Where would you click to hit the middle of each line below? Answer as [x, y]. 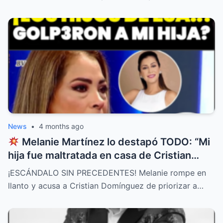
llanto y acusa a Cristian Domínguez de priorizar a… [106, 186]
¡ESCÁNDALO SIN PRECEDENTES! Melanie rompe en [107, 173]
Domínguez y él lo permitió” [74, 169]
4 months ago [61, 126]
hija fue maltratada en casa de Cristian [100, 156]
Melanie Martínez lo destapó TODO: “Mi [114, 142]
